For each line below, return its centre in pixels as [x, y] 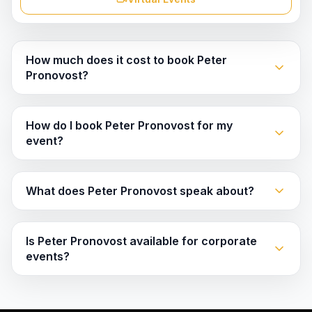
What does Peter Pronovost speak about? [140, 191]
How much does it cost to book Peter [126, 60]
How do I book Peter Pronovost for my [129, 125]
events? [48, 256]
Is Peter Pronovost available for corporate [141, 241]
